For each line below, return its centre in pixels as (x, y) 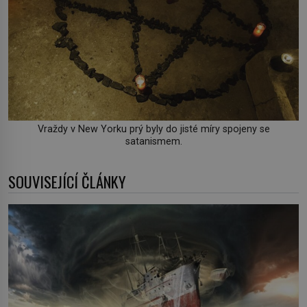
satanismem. (153, 142)
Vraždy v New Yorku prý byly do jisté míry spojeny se (153, 130)
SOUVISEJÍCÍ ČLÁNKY (67, 182)
